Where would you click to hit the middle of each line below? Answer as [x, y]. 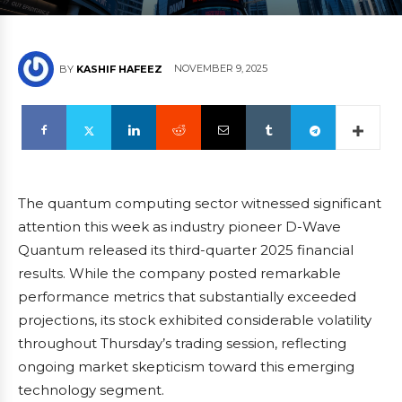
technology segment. [91, 390]
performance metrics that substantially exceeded [187, 297]
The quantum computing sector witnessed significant [200, 203]
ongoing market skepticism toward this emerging [186, 367]
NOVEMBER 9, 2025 [221, 69]
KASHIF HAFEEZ [119, 69]
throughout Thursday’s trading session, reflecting [182, 343]
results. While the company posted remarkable [179, 273]
